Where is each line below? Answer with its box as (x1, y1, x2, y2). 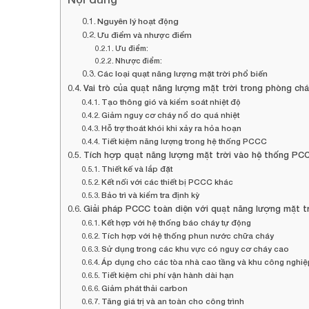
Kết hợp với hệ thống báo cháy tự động (101, 218, 252, 228)
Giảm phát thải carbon (101, 283, 188, 293)
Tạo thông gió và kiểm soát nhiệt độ (101, 97, 241, 107)
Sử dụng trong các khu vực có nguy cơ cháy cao (101, 244, 290, 254)
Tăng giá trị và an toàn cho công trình (101, 297, 245, 306)
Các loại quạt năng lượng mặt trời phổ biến (97, 68, 268, 79)
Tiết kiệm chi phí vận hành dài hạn (101, 270, 235, 280)
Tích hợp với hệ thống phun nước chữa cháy (101, 231, 275, 241)
